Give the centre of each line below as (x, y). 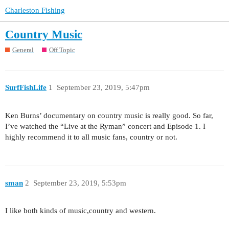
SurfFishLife (26, 88)
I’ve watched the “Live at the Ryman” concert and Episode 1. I (105, 127)
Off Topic (62, 50)
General (23, 50)
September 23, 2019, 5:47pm (103, 88)
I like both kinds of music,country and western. (81, 211)
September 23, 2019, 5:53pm (79, 183)
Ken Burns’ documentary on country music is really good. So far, (109, 116)
